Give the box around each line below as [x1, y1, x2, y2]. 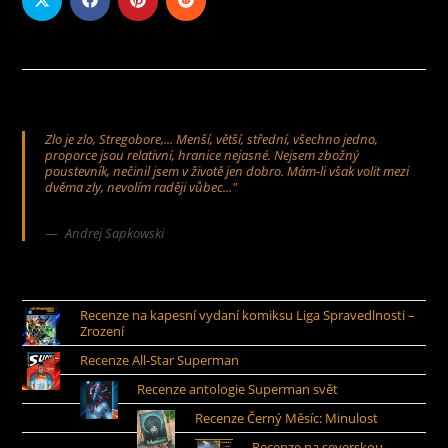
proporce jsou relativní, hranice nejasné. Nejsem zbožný [45, 145, 360, 164]
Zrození [79, 322, 124, 341]
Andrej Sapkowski [65, 223, 165, 242]
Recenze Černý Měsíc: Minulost [194, 409, 378, 428]
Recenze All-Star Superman [79, 351, 239, 370]
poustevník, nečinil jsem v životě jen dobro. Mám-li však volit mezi [45, 161, 410, 180]
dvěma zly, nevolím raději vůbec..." [45, 177, 238, 196]
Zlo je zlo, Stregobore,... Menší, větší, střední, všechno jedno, [45, 129, 379, 148]
